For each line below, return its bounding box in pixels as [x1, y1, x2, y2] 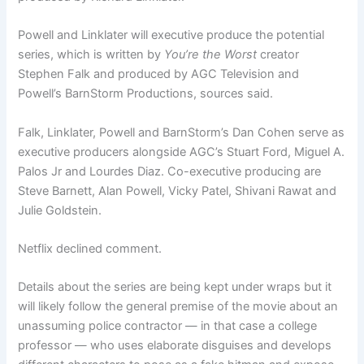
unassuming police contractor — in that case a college [18, 318, 318, 334]
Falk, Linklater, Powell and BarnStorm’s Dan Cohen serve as [18, 124, 345, 140]
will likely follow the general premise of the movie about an [18, 299, 339, 314]
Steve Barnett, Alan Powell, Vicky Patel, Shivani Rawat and [18, 183, 337, 198]
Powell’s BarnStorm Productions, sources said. [18, 86, 274, 102]
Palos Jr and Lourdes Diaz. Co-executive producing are [18, 163, 322, 179]
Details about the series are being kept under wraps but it [18, 279, 332, 295]
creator [260, 47, 300, 63]
